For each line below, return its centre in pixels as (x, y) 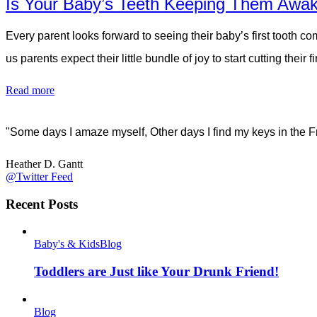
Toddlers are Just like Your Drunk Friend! (156, 272)
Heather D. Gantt (44, 164)
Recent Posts (42, 204)
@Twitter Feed (39, 177)
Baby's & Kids (67, 244)
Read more (30, 91)
